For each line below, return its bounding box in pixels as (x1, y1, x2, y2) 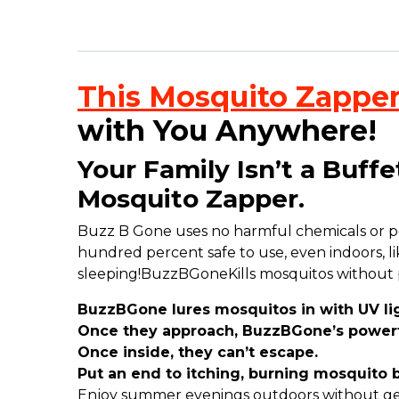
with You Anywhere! (77, 113, 377, 149)
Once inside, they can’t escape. (77, 344, 318, 362)
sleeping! (77, 265, 141, 283)
